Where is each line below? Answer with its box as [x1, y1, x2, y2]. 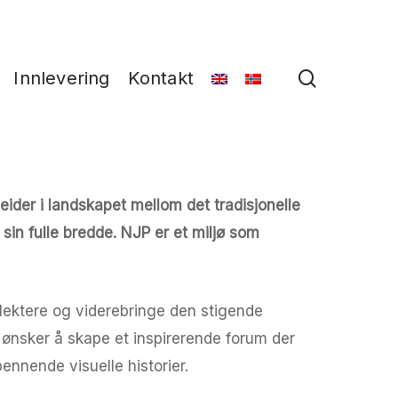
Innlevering [13, 68, 110, 89]
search [315, 66, 372, 88]
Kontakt [127, 68, 194, 89]
